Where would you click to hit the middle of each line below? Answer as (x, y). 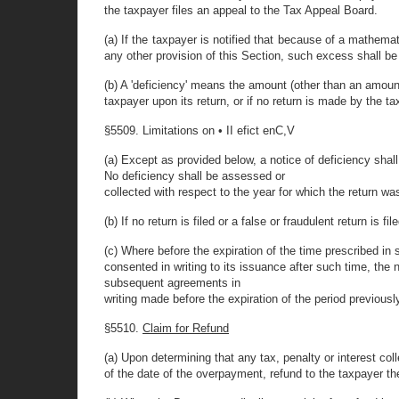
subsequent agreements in (172, 283)
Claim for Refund (186, 328)
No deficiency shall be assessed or (195, 176)
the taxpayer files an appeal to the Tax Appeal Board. (241, 10)
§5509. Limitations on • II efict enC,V (199, 130)
